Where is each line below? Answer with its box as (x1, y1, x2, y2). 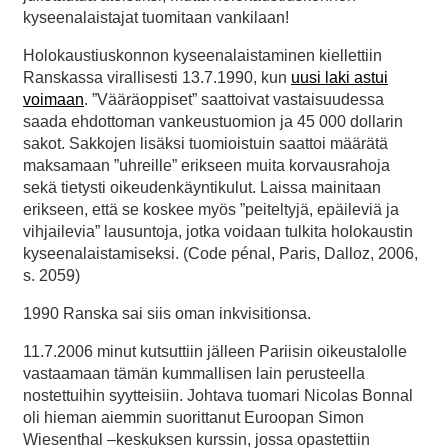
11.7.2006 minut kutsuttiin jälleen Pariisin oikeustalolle (23, 342, 407, 360)
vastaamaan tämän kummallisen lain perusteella (23, 364, 365, 382)
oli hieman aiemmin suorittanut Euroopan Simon (23, 408, 364, 426)
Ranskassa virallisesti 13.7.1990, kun (23, 68, 291, 86)
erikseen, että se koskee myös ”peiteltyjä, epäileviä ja (23, 200, 399, 218)
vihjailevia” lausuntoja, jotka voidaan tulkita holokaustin (23, 222, 413, 240)
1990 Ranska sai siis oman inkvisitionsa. (23, 304, 311, 322)
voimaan (23, 90, 84, 108)
